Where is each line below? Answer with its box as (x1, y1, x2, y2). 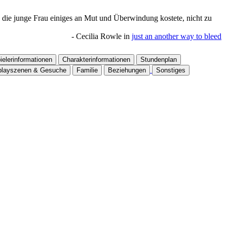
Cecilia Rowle (76, 32, 122, 41)
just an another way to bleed (132, 32, 221, 41)
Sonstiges (156, 66, 185, 74)
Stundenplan (140, 56, 177, 63)
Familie (77, 66, 98, 74)
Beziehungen (108, 66, 146, 74)
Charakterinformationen (62, 56, 130, 63)
